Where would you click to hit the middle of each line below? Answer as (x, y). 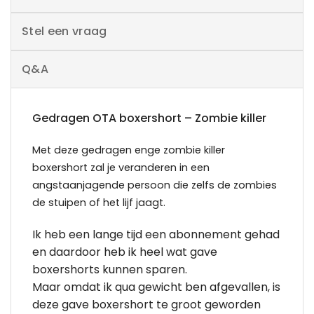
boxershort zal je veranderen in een (121, 168)
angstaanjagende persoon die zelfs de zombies (155, 185)
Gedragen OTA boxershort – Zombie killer (149, 118)
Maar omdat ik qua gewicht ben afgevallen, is (156, 287)
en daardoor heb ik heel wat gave (125, 252)
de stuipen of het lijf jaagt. (99, 203)
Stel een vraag (64, 31)
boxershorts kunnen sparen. (110, 270)
